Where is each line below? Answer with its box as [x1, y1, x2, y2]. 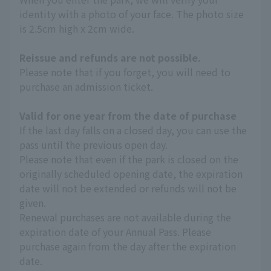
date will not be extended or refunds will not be [19, 181, 237, 196]
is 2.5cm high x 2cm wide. [19, 21, 134, 36]
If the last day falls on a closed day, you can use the [19, 123, 247, 138]
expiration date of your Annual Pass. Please [19, 224, 211, 240]
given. [19, 195, 46, 211]
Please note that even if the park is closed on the [19, 152, 238, 167]
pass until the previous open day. [19, 137, 168, 152]
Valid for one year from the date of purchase [19, 108, 237, 123]
